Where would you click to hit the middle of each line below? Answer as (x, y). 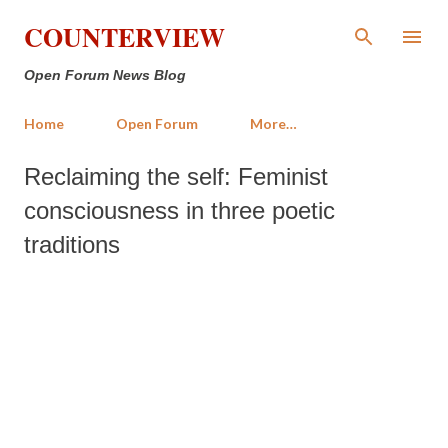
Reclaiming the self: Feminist (176, 176)
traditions (72, 244)
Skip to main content (226, 24)
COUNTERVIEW (124, 37)
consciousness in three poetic (179, 210)
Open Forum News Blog (105, 75)
